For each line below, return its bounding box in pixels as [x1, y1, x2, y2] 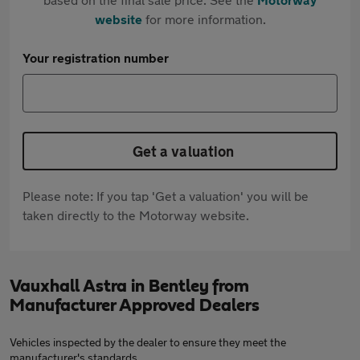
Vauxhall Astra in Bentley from [10, 277, 249, 295]
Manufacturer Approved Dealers [10, 297, 260, 314]
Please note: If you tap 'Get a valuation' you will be [22, 188, 309, 203]
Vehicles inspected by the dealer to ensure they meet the [10, 335, 286, 349]
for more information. [141, 11, 266, 27]
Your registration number [22, 50, 169, 65]
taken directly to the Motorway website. [22, 207, 249, 223]
